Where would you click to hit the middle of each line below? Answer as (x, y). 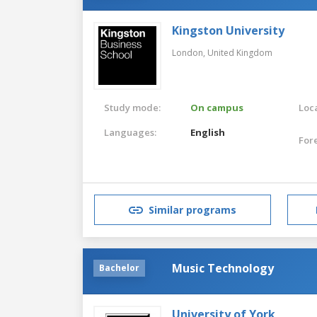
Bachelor (119, 267)
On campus (217, 107)
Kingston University (228, 30)
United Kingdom (240, 52)
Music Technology (223, 268)
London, (190, 52)
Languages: (130, 132)
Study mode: (132, 107)
